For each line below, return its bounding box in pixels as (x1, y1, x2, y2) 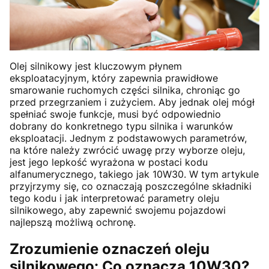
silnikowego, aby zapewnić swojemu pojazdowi (10, 204, 226, 216)
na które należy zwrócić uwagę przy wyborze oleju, (10, 144, 245, 156)
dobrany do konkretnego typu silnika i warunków (10, 119, 233, 132)
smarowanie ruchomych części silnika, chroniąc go (10, 83, 240, 96)
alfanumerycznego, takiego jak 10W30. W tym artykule (10, 168, 259, 180)
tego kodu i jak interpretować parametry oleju (10, 192, 219, 204)
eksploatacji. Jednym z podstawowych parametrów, (10, 131, 247, 144)
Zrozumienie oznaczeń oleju (10, 240, 210, 258)
